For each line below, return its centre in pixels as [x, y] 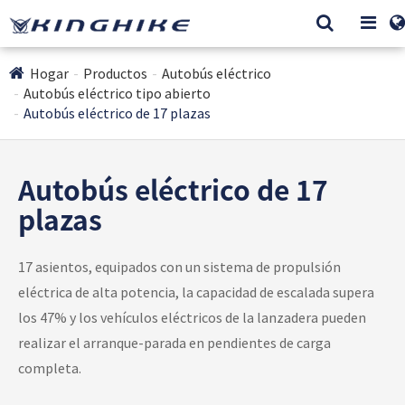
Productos [115, 73]
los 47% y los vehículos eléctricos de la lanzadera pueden [192, 317]
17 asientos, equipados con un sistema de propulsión [179, 267]
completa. [50, 368]
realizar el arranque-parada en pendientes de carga [174, 343]
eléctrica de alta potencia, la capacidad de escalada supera [196, 292]
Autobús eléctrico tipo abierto [117, 93]
